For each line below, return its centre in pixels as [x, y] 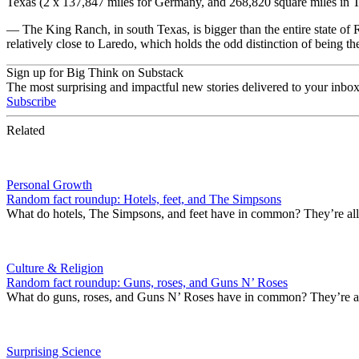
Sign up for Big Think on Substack [95, 73]
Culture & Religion [55, 268]
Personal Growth [49, 185]
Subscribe [31, 102]
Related [26, 131]
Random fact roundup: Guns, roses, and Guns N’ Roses [147, 283]
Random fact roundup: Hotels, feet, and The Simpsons [144, 200]
